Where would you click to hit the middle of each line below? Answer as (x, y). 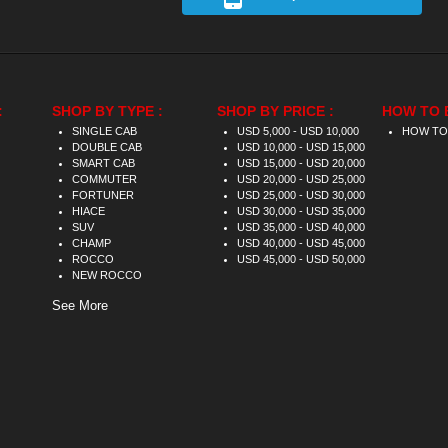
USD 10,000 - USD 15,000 (301, 147)
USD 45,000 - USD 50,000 (301, 259)
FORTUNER (103, 195)
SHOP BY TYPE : (107, 111)
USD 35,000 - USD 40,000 (301, 227)
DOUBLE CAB (107, 147)
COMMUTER (104, 179)
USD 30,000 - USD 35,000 (301, 211)
